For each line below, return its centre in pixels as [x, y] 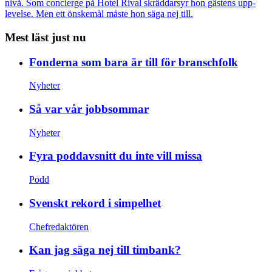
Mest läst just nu [46, 37]
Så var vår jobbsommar [89, 109]
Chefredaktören [59, 226]
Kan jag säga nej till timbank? [105, 250]
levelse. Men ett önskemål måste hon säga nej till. [99, 14]
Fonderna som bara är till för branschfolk [134, 62]
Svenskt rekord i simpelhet [95, 203]
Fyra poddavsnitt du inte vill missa [116, 156]
